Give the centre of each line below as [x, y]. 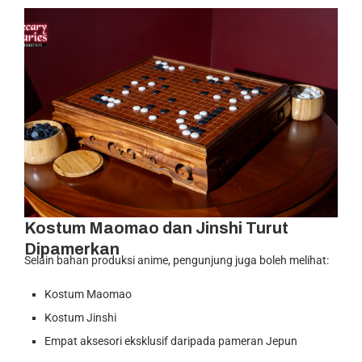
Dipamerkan [72, 248]
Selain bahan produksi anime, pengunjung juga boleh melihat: [177, 260]
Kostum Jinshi [80, 317]
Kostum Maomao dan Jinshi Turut [156, 227]
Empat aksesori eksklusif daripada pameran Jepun [171, 341]
